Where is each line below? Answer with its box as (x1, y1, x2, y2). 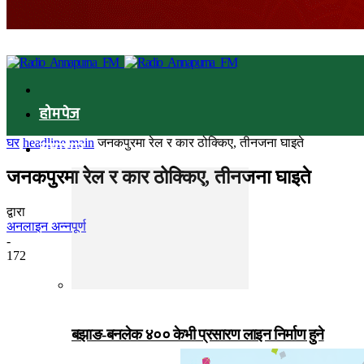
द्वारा (6, 204, 25, 219)
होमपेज (39, 102, 80, 127)
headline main (23, 136, 94, 149)
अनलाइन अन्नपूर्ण (6, 219, 86, 233)
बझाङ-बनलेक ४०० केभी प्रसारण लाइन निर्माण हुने (71, 325, 324, 343)
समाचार (39, 137, 84, 162)
